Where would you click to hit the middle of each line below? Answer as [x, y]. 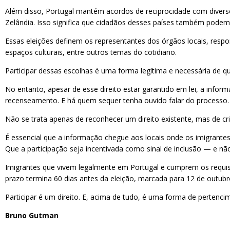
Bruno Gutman [32, 215]
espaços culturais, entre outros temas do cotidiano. [91, 52]
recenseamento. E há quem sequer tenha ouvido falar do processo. [117, 100]
